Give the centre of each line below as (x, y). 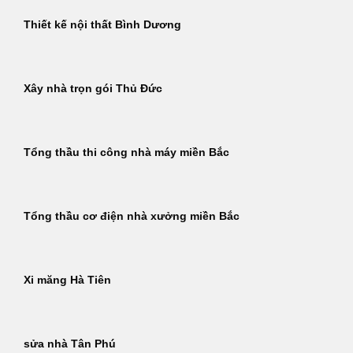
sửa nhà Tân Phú (70, 344)
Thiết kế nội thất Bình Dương (102, 25)
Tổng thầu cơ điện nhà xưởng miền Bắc (132, 217)
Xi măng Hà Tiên (67, 281)
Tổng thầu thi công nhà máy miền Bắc (126, 153)
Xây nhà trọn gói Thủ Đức (93, 89)
